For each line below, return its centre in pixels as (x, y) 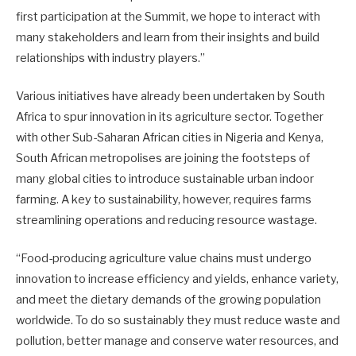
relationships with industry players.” (110, 58)
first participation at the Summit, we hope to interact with (168, 16)
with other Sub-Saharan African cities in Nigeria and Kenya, (170, 137)
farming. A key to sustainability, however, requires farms (164, 199)
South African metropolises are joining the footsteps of (163, 158)
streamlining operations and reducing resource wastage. (166, 220)
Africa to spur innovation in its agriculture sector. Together (170, 116)
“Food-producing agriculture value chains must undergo (164, 258)
